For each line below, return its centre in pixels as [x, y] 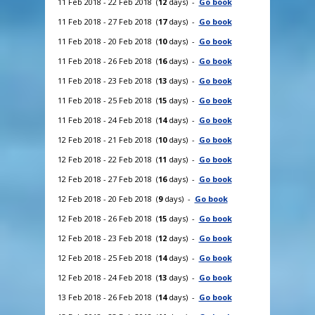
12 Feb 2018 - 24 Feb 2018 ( [108, 277]
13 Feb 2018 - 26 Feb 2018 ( [108, 297]
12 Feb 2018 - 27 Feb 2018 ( [108, 179]
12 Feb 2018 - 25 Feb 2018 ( [108, 257]
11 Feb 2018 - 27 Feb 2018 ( [108, 21]
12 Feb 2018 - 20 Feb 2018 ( [108, 198]
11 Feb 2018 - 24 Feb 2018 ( [108, 120]
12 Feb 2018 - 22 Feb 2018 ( [108, 159]
